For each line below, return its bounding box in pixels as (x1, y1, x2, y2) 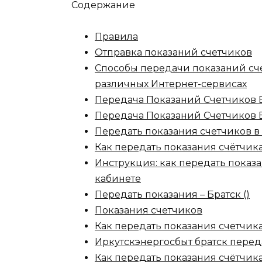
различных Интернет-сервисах (95, 78, 247, 90)
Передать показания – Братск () (95, 189, 250, 201)
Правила (95, 31, 138, 43)
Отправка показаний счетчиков (95, 47, 252, 58)
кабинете (95, 173, 141, 185)
